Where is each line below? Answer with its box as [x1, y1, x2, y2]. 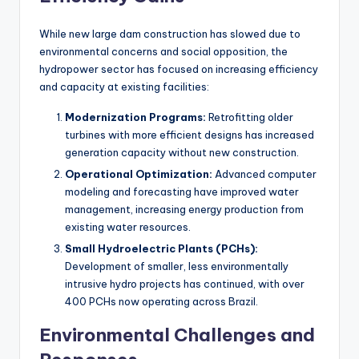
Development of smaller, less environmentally [65, 260, 288, 273]
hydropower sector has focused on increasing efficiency [39, 63, 318, 76]
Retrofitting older [206, 111, 293, 124]
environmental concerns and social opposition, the [39, 45, 288, 58]
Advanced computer [212, 167, 317, 181]
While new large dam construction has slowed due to [39, 27, 301, 41]
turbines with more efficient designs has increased [65, 128, 314, 142]
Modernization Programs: [65, 111, 206, 124]
